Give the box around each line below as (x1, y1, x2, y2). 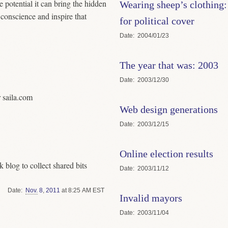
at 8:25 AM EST (60, 187, 104, 194)
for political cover (119, 15, 194, 26)
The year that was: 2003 (119, 59, 218, 71)
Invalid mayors (119, 192, 182, 204)
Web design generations (119, 103, 218, 115)
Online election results (119, 148, 213, 159)
